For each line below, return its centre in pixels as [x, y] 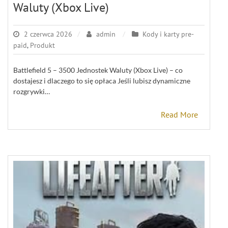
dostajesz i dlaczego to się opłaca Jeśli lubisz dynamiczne [102, 80]
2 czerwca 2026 [48, 34]
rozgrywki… [32, 91]
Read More [179, 114]
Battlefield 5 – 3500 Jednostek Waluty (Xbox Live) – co [98, 70]
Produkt [42, 45]
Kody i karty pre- [168, 34]
